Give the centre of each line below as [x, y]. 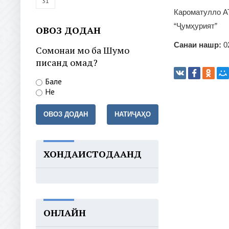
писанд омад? [67, 62]
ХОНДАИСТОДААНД [93, 154]
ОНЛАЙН [65, 213]
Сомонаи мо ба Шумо [83, 50]
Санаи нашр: [198, 45]
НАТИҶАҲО [133, 114]
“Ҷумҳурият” [196, 26]
